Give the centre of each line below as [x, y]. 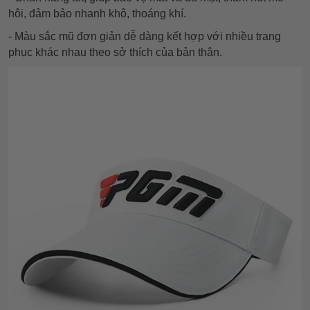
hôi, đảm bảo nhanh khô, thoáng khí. [97, 14]
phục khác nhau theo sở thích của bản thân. [115, 53]
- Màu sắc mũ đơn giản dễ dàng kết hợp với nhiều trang [145, 37]
